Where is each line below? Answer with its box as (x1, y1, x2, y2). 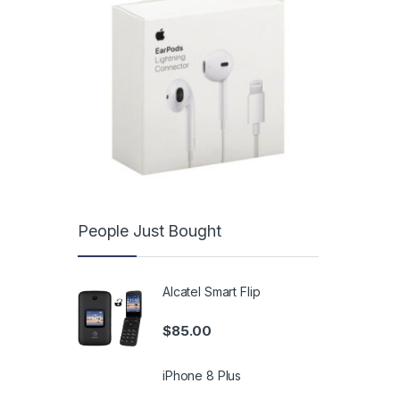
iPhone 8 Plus (162, 367, 242, 383)
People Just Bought (78, 221, 221, 240)
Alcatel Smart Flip (162, 284, 261, 300)
